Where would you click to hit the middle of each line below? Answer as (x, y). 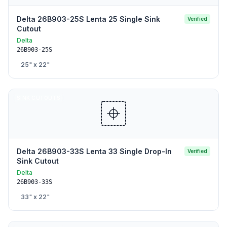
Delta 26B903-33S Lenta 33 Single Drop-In (94, 151)
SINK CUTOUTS (39, 98)
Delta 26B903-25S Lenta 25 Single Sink (88, 19)
